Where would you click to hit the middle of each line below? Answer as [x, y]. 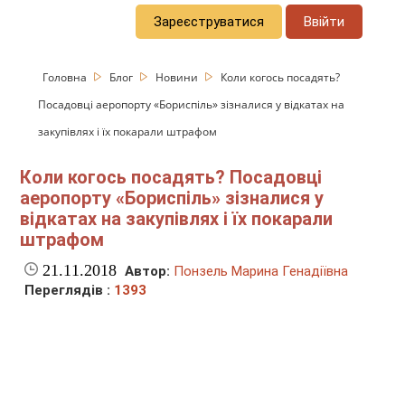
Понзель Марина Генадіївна [261, 272]
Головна [66, 77]
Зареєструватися [209, 21]
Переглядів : [70, 291]
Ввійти [325, 21]
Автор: [148, 272]
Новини [179, 77]
